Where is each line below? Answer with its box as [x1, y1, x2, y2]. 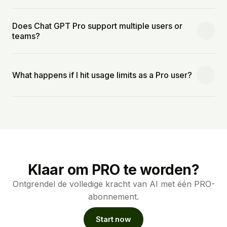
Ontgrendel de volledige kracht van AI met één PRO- [12, 178, 215, 189]
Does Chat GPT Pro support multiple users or [12, 20, 182, 31]
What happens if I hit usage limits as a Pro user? [12, 69, 192, 80]
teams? [12, 30, 40, 41]
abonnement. [88, 191, 139, 202]
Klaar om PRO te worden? [27, 161, 200, 178]
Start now [96, 214, 131, 224]
